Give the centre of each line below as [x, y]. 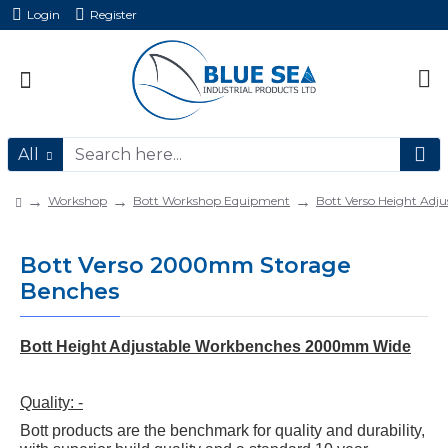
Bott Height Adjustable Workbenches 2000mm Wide [215, 346]
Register [113, 14]
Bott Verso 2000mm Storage [185, 265]
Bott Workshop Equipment [211, 200]
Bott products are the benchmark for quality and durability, [222, 430]
